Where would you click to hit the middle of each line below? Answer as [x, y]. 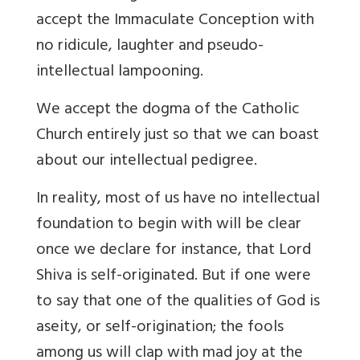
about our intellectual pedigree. [147, 162]
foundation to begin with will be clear [169, 226]
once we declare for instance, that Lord [174, 252]
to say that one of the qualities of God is [178, 303]
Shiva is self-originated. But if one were [174, 277]
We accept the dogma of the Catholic [168, 111]
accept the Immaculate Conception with [175, 22]
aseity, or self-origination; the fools [160, 329]
